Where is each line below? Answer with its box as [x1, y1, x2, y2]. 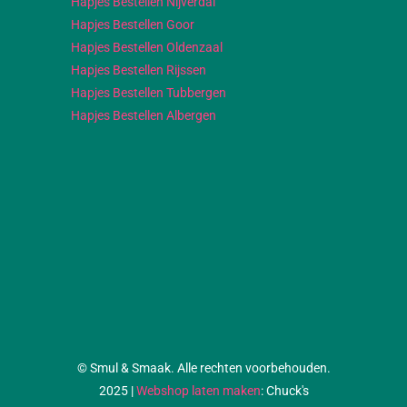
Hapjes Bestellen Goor [71, 17, 194, 33]
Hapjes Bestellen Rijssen [71, 63, 206, 78]
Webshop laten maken [135, 383, 261, 399]
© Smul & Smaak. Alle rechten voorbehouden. [76, 361, 331, 376]
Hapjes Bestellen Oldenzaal [71, 40, 223, 55]
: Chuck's [260, 383, 309, 399]
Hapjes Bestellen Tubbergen [71, 85, 226, 101]
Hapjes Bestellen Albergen [71, 108, 216, 124]
